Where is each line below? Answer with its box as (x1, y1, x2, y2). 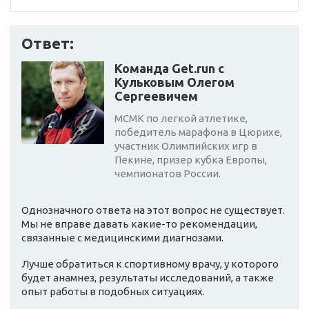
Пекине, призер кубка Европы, (114, 154, 267, 166)
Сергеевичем (114, 89, 198, 103)
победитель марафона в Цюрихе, (114, 126, 282, 139)
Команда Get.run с (114, 61, 224, 76)
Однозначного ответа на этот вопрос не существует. (21, 204, 285, 217)
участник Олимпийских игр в (114, 140, 257, 152)
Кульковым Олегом (114, 75, 235, 90)
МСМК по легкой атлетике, (114, 112, 248, 125)
